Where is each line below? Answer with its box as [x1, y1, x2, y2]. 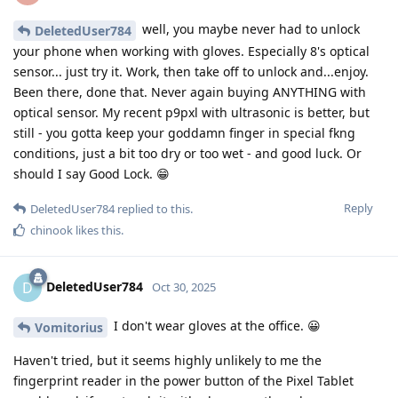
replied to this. [115, 200, 193, 217]
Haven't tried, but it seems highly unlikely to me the [13, 351, 322, 369]
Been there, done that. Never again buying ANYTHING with [13, 83, 366, 100]
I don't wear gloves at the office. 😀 [110, 316, 321, 334]
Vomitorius [35, 318, 103, 336]
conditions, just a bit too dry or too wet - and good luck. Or [13, 144, 362, 162]
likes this [73, 221, 121, 238]
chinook [30, 221, 73, 238]
